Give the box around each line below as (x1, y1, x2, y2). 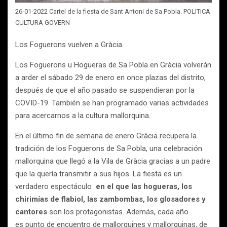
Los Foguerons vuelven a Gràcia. (15, 40, 126, 49)
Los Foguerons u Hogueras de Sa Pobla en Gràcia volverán (15, 60, 211, 69)
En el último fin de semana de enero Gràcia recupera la (15, 131, 197, 140)
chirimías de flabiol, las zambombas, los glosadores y (15, 194, 206, 204)
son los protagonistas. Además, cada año (49, 207, 188, 216)
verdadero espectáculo (15, 181, 96, 191)
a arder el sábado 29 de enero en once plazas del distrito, (15, 72, 206, 82)
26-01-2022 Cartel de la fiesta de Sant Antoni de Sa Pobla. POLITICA (15, 7, 210, 15)
